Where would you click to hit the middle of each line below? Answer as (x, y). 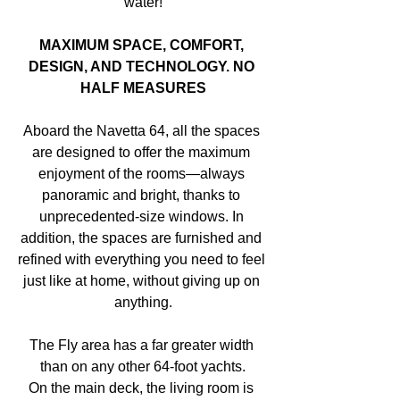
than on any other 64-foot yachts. (143, 367)
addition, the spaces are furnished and (143, 238)
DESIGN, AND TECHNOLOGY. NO (143, 67)
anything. (143, 303)
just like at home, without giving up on (143, 281)
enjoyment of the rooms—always (143, 174)
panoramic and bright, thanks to (143, 196)
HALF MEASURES (143, 88)
